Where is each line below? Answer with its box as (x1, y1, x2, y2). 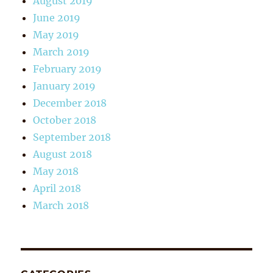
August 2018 (33, 147, 93, 160)
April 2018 (33, 182, 82, 194)
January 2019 (33, 79, 96, 92)
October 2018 (33, 113, 97, 126)
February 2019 (33, 62, 102, 75)
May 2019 (33, 28, 80, 41)
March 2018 (33, 199, 90, 211)
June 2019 (33, 11, 81, 24)
